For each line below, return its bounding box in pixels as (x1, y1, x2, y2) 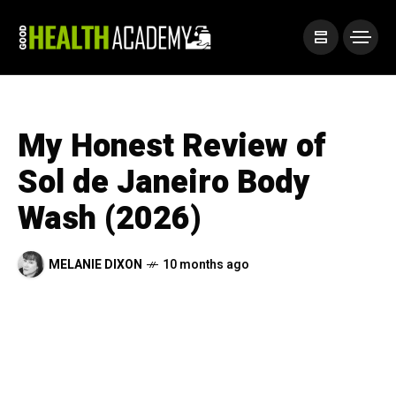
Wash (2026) (18, 195, 202, 242)
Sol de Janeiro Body (18, 159, 310, 206)
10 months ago (163, 255, 249, 274)
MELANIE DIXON (49, 255, 142, 274)
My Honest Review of (18, 123, 326, 170)
